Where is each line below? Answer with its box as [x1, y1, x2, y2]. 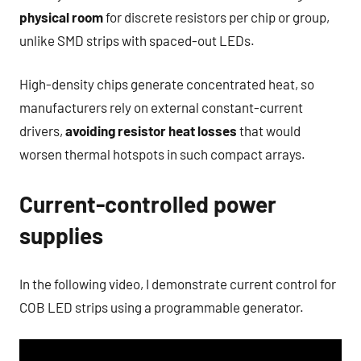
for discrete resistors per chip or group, [103, 8, 330, 25]
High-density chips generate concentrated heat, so [19, 76, 314, 93]
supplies [19, 222, 103, 250]
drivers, [19, 122, 65, 139]
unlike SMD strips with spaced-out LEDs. [19, 31, 255, 48]
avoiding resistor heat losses [65, 122, 237, 139]
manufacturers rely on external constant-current [19, 99, 303, 116]
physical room [19, 8, 103, 25]
